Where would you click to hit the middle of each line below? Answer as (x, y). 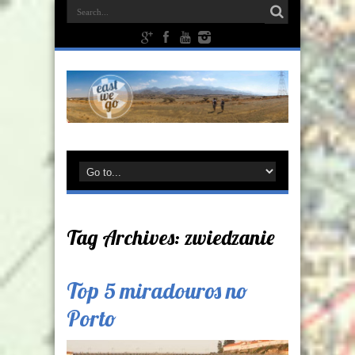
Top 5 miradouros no (157, 290)
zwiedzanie (230, 237)
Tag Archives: (126, 237)
